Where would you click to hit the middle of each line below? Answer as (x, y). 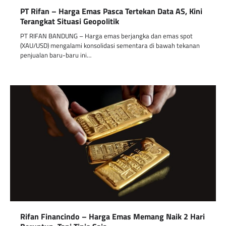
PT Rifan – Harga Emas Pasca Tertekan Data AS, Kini (111, 11)
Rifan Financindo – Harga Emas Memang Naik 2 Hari (112, 216)
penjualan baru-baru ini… (56, 55)
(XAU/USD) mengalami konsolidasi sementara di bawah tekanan (110, 45)
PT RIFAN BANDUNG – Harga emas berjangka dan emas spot (106, 36)
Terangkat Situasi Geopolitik (70, 21)
